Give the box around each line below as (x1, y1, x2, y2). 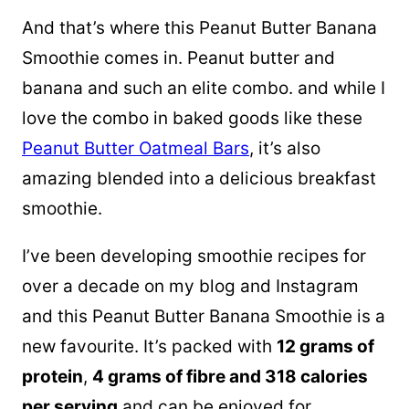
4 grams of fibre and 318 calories (92, 366, 368, 387)
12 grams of (277, 336, 374, 357)
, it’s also (249, 138, 320, 159)
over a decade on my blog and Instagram (22, 276, 359, 297)
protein (22, 366, 83, 387)
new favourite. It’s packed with (22, 336, 277, 357)
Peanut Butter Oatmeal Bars (22, 138, 249, 159)
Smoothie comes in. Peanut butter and (22, 47, 335, 68)
